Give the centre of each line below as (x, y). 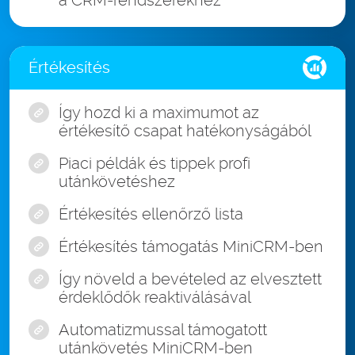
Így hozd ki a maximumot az (159, 113)
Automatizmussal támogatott (163, 330)
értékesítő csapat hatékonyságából (185, 131)
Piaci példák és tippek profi (155, 164)
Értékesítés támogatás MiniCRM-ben (191, 247)
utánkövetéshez (117, 182)
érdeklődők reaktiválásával (155, 298)
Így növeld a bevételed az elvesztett (190, 279)
